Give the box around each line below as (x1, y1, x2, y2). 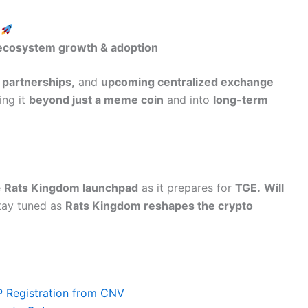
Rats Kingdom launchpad (4, 180, 138, 195)
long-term (213, 93, 268, 107)
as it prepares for (138, 180, 235, 195)
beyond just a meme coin (29, 93, 164, 107)
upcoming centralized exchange (101, 75, 274, 89)
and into (164, 93, 213, 107)
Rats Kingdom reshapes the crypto (65, 198, 253, 212)
